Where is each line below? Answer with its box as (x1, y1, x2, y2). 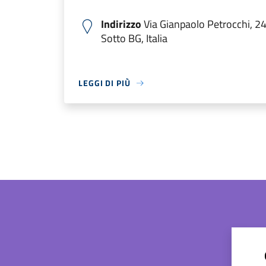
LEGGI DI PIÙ (78, 77, 131, 89)
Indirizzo (101, 16, 141, 32)
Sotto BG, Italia (101, 30, 167, 46)
